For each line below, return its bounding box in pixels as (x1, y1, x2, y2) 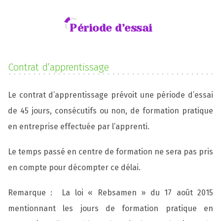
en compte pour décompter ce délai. (8, 162, 141, 172)
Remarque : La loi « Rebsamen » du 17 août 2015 (8, 188, 213, 197)
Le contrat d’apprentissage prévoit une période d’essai (8, 90, 213, 100)
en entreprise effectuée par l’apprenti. (8, 121, 149, 131)
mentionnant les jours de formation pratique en (8, 204, 213, 213)
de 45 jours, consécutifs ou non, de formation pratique (8, 106, 213, 115)
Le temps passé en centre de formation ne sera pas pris (8, 147, 213, 156)
